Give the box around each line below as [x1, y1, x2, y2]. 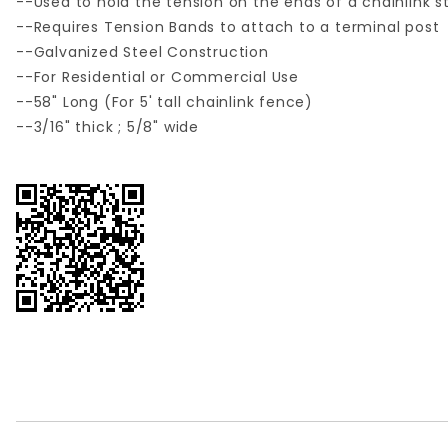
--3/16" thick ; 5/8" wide [16, 117, 199, 137]
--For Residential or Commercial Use [16, 67, 299, 87]
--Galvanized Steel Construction [16, 42, 269, 62]
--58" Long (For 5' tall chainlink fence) [16, 92, 313, 112]
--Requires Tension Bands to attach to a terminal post [16, 17, 440, 37]
